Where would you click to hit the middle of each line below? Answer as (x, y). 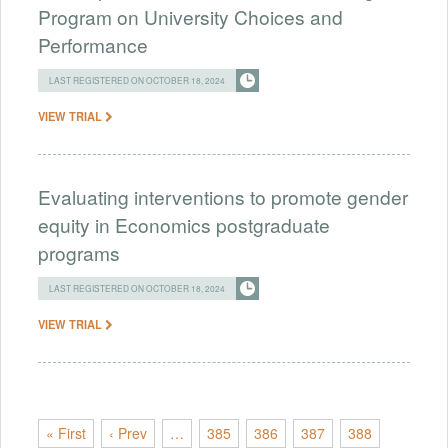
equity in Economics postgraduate (184, 224)
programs (79, 252)
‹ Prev (128, 433)
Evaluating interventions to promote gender (223, 196)
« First (66, 433)
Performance (93, 44)
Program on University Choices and (190, 16)
